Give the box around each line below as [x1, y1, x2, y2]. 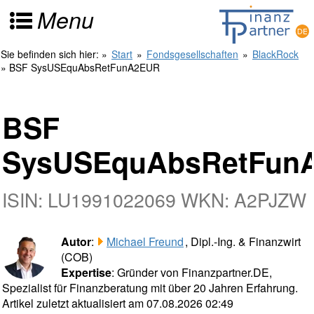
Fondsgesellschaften [146, 47, 238, 61]
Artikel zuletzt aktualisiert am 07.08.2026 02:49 [2, 295, 233, 311]
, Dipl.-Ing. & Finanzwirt [185, 233, 301, 250]
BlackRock [252, 47, 299, 61]
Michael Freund [107, 233, 184, 250]
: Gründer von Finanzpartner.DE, [111, 264, 272, 280]
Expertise [61, 264, 111, 280]
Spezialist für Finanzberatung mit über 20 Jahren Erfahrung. [2, 280, 298, 296]
